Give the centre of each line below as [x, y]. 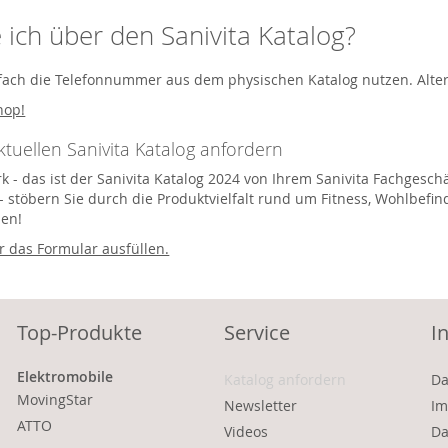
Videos [245, 431]
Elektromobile [65, 376]
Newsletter [260, 405]
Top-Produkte [80, 332]
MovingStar [55, 399]
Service [256, 332]
